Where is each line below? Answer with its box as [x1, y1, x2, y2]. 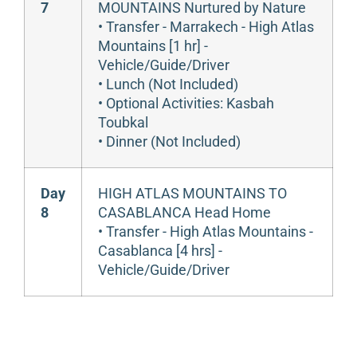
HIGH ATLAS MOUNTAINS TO [98, 184, 287, 202]
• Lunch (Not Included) [98, 75, 238, 92]
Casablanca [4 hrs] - [98, 241, 222, 259]
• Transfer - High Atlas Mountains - [98, 222, 313, 240]
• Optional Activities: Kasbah [98, 94, 274, 112]
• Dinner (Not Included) [98, 132, 241, 150]
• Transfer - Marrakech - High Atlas [98, 18, 314, 35]
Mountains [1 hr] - [98, 37, 208, 54]
